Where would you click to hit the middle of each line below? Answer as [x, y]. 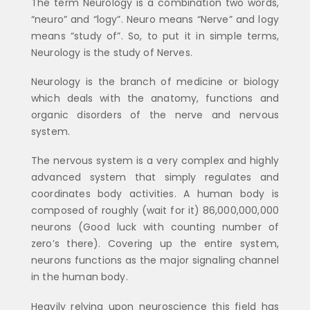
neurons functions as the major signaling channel [155, 261]
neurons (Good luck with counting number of [155, 227]
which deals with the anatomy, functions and [155, 99]
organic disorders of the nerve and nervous [155, 115]
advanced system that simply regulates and [155, 177]
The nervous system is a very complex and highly [155, 161]
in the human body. [80, 277]
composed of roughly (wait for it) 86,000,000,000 [155, 211]
